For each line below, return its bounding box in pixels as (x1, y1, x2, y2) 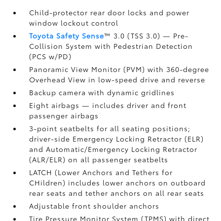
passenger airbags (29, 110, 99, 120)
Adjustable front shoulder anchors (29, 201, 160, 211)
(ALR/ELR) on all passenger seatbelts (29, 154, 169, 164)
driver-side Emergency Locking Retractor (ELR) (29, 134, 204, 144)
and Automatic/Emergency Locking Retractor (29, 144, 198, 154)
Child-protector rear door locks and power (29, 7, 190, 17)
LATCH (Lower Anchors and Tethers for (29, 167, 173, 177)
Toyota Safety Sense (29, 31, 105, 40)
